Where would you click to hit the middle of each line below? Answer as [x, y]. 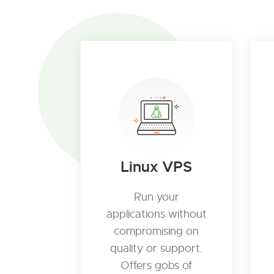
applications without [156, 214]
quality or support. [157, 248]
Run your [156, 197]
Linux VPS [157, 167]
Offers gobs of [157, 265]
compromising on [157, 231]
